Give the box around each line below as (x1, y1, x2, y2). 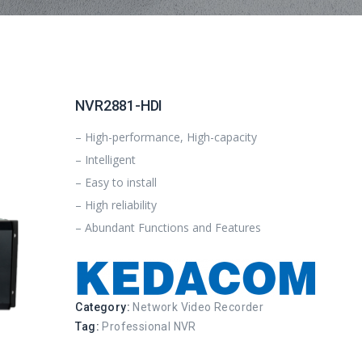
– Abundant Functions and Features (75, 220, 262, 235)
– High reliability (75, 197, 158, 213)
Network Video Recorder (133, 301, 264, 314)
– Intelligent (75, 152, 137, 167)
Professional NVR (102, 320, 196, 333)
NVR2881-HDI (75, 97, 163, 114)
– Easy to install (75, 175, 158, 190)
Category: (75, 301, 133, 314)
